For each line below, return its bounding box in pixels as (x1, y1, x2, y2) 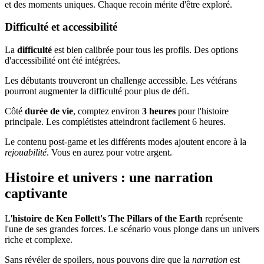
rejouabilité (5, 147, 47, 158)
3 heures (142, 106, 176, 117)
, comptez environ (73, 106, 142, 117)
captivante (5, 186, 68, 202)
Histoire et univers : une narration (5, 170, 213, 186)
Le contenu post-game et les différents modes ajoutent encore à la (5, 137, 246, 147)
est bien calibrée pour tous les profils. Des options (52, 45, 238, 55)
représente (203, 213, 243, 223)
